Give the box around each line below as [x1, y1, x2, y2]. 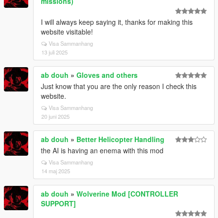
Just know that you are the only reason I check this [41, 81, 197, 91]
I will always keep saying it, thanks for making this [41, 17, 193, 27]
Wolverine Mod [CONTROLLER [76, 188, 178, 199]
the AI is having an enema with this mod [41, 145, 163, 155]
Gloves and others [76, 70, 138, 80]
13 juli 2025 [41, 48, 68, 56]
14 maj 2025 [41, 166, 70, 175]
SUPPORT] [41, 198, 76, 208]
